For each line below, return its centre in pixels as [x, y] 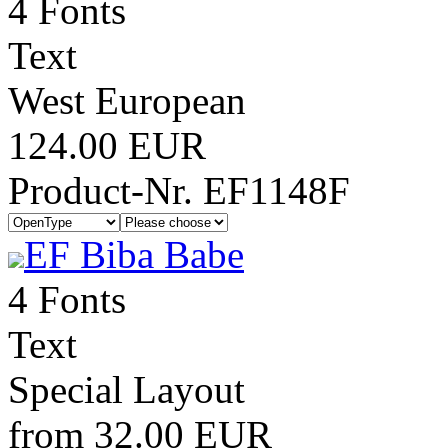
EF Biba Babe [134, 254]
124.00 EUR [107, 145]
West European [127, 100]
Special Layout [126, 389]
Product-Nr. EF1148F [179, 190]
